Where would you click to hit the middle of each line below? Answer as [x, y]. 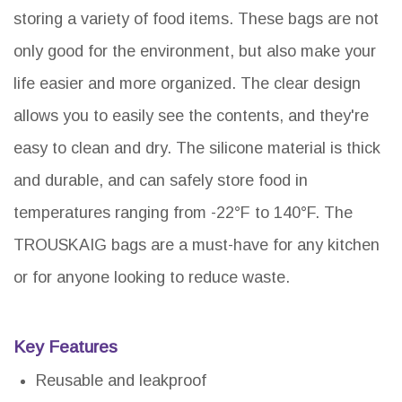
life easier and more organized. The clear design [187, 84]
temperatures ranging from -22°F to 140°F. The [183, 213]
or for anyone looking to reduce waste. [152, 278]
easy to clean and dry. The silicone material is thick [197, 149]
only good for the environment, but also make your [195, 52]
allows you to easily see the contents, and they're [191, 116]
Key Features [66, 347]
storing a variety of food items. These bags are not [196, 19]
